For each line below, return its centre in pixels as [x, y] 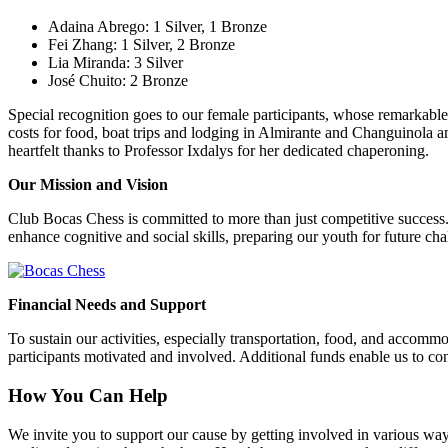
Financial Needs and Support [107, 305]
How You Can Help [88, 395]
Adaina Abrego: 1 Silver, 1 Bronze [157, 27]
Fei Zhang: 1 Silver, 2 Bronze [141, 45]
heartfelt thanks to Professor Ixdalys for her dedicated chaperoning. [218, 151]
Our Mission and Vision [88, 185]
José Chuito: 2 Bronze [118, 81]
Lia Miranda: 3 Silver [115, 63]
